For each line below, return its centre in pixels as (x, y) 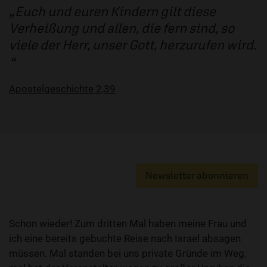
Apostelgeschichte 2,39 (62, 89)
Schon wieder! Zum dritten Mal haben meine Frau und (128, 223)
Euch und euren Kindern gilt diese (115, 11)
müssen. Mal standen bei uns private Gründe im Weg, (128, 253)
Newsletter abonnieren (197, 175)
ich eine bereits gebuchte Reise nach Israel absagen (125, 238)
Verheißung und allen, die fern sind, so (122, 28)
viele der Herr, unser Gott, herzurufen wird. (133, 44)
